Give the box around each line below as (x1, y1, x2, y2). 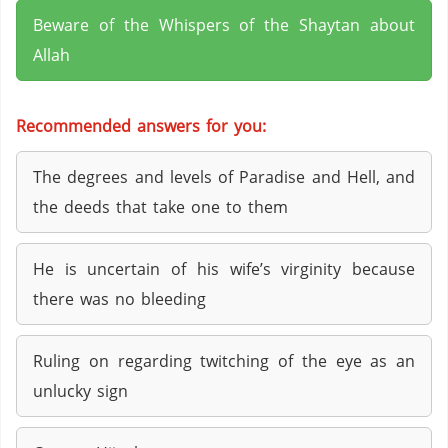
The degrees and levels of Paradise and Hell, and (33, 166, 415, 188)
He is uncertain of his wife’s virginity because (33, 258, 415, 280)
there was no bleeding (33, 288, 206, 310)
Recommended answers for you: (16, 115, 266, 137)
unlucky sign (33, 380, 128, 402)
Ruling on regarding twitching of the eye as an (33, 350, 415, 372)
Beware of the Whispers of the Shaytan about (33, 14, 415, 36)
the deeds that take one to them (33, 196, 288, 218)
